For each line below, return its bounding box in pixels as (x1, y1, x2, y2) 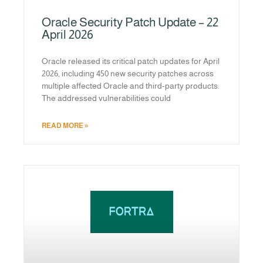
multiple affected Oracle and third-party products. (42, 81, 220, 91)
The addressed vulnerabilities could (42, 93, 171, 103)
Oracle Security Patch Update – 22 (42, 15, 218, 29)
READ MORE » (42, 122, 88, 130)
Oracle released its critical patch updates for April (42, 56, 220, 66)
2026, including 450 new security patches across (42, 69, 214, 79)
